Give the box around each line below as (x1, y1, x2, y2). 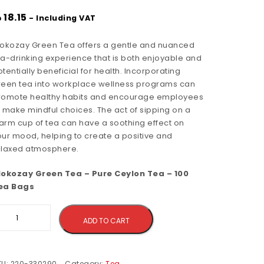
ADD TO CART (82, 216, 130, 226)
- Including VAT (29, 13, 96, 23)
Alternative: (153, 205, 208, 216)
